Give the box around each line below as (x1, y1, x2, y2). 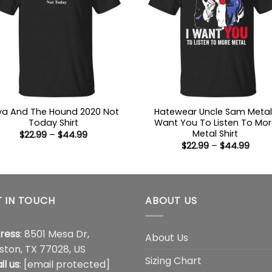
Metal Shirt (192, 127, 239, 140)
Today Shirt (29, 117, 79, 129)
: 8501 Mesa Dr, (20, 226, 89, 241)
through (87, 154, 123, 166)
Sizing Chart (145, 253, 202, 268)
